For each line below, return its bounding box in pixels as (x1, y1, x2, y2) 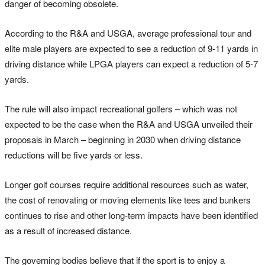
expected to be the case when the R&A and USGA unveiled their (5, 117, 253, 130)
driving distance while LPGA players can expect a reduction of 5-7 (5, 57, 258, 70)
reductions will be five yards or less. (5, 148, 143, 161)
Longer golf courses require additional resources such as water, (5, 177, 248, 190)
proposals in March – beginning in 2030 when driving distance (5, 132, 241, 146)
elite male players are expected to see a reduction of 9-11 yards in (5, 41, 258, 54)
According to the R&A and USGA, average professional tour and (5, 26, 251, 39)
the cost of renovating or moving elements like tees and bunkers (5, 193, 251, 206)
